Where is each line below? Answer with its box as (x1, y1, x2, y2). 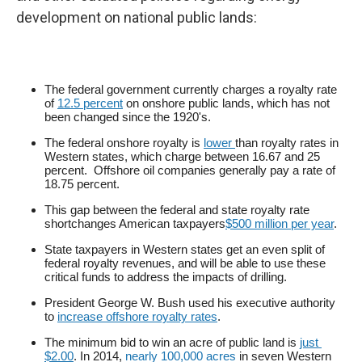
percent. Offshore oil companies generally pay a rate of (44, 163, 335, 177)
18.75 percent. (44, 177, 120, 191)
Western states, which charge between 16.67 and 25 (44, 149, 320, 163)
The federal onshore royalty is (44, 136, 204, 149)
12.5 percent (57, 96, 123, 110)
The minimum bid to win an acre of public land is (44, 335, 300, 349)
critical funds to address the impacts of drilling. (44, 270, 287, 284)
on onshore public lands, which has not (123, 96, 330, 110)
